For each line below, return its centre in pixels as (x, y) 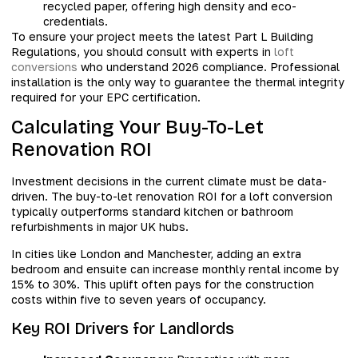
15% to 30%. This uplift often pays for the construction (163, 284)
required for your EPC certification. (106, 97)
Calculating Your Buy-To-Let (137, 127)
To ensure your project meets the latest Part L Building (162, 36)
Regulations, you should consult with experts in (143, 51)
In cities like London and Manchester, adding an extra (156, 253)
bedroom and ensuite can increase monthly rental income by (175, 268)
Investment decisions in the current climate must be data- (169, 181)
